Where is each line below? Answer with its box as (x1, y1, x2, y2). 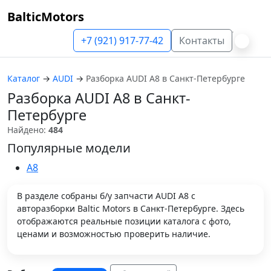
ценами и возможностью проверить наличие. (17, 228, 211, 240)
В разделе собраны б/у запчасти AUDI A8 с (17, 190, 195, 201)
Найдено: (7, 124, 48, 135)
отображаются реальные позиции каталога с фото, (17, 215, 231, 227)
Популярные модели (7, 140, 131, 156)
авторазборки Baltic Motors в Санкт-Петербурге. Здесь (17, 203, 244, 214)
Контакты (179, 34, 224, 47)
